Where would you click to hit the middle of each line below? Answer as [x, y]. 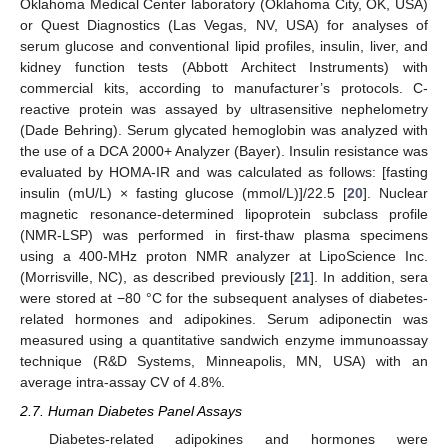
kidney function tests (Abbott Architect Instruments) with [224, 67]
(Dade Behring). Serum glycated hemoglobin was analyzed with [224, 130]
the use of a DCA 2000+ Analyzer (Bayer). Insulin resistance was [224, 151]
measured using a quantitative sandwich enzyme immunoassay [224, 340]
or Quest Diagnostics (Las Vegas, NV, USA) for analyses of [224, 25]
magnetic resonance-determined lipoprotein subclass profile [224, 214]
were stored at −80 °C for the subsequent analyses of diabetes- [224, 298]
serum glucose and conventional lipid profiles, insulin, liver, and [224, 46]
